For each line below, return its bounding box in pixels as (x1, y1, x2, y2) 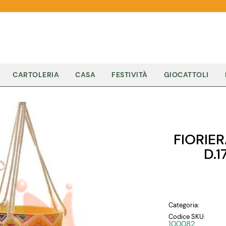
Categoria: (168, 201, 199, 210)
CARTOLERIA (13, 70, 59, 80)
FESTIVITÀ (111, 70, 148, 80)
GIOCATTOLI (163, 70, 209, 80)
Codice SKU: (168, 212, 205, 221)
